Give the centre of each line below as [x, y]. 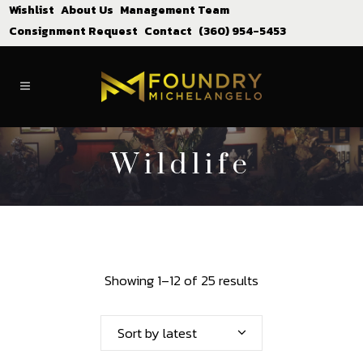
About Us [87, 10]
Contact [168, 31]
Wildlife [181, 165]
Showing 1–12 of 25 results [181, 280]
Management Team [175, 10]
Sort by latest [157, 333]
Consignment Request [73, 31]
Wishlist [32, 10]
